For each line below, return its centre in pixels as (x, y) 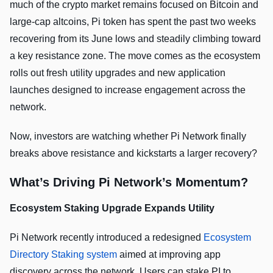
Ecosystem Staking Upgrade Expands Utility (112, 208)
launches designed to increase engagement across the (128, 90)
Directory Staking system (63, 254)
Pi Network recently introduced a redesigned (107, 237)
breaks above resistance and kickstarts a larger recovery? (133, 153)
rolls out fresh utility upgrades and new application (118, 73)
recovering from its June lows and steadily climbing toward (135, 38)
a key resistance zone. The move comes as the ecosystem (135, 55)
